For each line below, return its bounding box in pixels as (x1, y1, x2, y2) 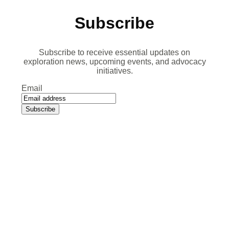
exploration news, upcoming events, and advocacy (23, 57, 206, 66)
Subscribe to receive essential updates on (39, 48, 190, 57)
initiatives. (96, 66, 133, 76)
